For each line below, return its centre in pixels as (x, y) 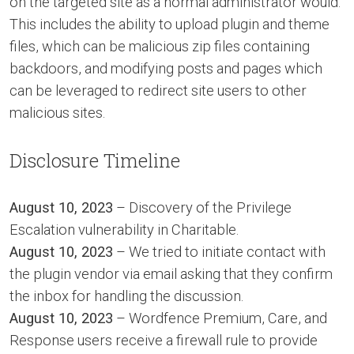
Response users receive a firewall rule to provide (164, 341)
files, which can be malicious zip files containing (160, 47)
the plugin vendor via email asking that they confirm (171, 274)
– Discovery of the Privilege (202, 208)
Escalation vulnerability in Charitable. (124, 230)
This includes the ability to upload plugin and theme (169, 24)
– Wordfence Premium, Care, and (220, 318)
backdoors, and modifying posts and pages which (166, 69)
